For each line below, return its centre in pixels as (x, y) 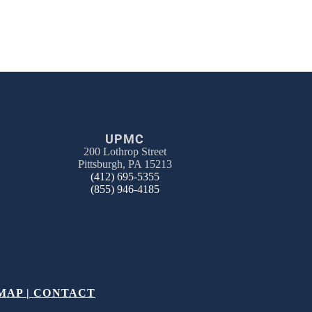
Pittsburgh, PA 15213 (125, 164)
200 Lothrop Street (125, 152)
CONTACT (65, 293)
